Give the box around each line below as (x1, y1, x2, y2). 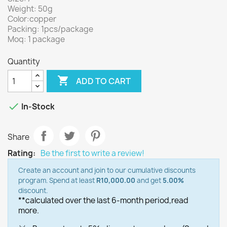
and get (135, 176, 163, 185)
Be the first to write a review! (41, 148, 144, 159)
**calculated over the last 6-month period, (18, 195, 171, 206)
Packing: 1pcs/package (8, 24, 93, 34)
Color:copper (8, 14, 56, 24)
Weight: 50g (8, 4, 53, 14)
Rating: (8, 148, 35, 159)
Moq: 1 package (8, 34, 65, 45)
